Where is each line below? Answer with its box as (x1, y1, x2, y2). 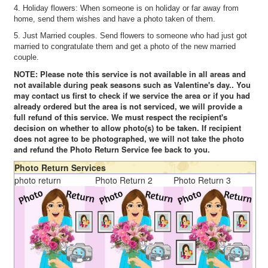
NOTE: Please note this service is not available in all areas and (14, 68, 246, 80)
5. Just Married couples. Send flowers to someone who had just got (14, 31, 247, 40)
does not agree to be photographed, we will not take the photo (14, 133, 244, 144)
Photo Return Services (14, 162, 106, 173)
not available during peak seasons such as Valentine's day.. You (14, 79, 251, 90)
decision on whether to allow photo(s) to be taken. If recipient (14, 122, 241, 133)
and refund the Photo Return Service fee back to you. (14, 144, 210, 155)
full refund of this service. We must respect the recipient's (14, 111, 227, 123)
